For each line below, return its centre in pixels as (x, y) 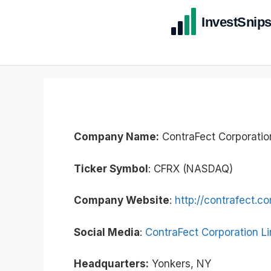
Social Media (107, 232)
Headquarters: (111, 264)
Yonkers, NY (180, 264)
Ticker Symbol (111, 168)
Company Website (122, 200)
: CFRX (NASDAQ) (191, 168)
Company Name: (116, 137)
